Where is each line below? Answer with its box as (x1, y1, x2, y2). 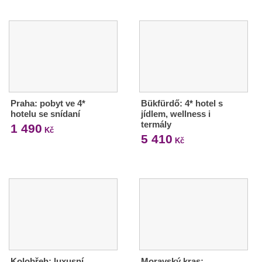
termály (140, 119, 171, 130)
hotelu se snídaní (11, 109, 80, 119)
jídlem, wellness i (140, 109, 211, 119)
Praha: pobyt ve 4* (11, 98, 85, 109)
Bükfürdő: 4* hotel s (140, 98, 223, 109)
